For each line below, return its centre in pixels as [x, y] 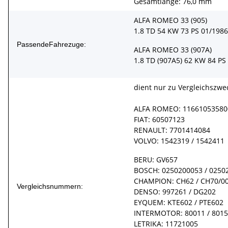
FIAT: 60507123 [159, 119]
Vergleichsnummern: [50, 186]
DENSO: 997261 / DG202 [175, 191]
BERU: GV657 [156, 159]
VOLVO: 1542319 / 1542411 [179, 140]
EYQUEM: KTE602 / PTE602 [179, 202]
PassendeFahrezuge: [51, 44]
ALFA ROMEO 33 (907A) [173, 49]
